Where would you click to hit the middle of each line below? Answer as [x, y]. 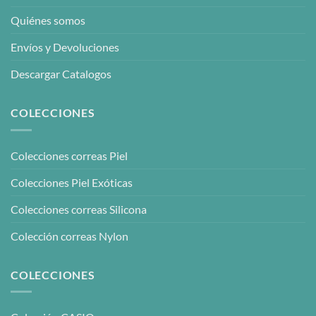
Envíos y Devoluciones [65, 47]
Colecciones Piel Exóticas [72, 182]
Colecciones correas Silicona [79, 209]
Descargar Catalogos [61, 74]
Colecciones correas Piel [69, 155]
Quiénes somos [48, 20]
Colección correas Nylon [69, 236]
